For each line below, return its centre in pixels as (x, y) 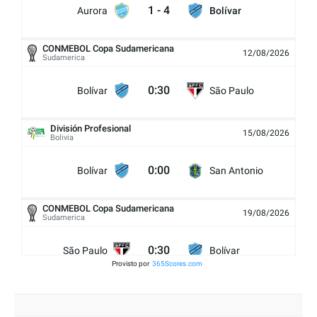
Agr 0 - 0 (158, 266)
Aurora (92, 10)
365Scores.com (177, 264)
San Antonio (236, 170)
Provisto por (131, 264)
